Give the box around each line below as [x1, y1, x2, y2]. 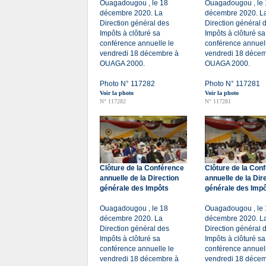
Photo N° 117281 [205, 80, 260, 88]
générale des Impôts [100, 184, 169, 192]
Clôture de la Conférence [100, 164, 184, 172]
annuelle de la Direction [100, 174, 179, 182]
